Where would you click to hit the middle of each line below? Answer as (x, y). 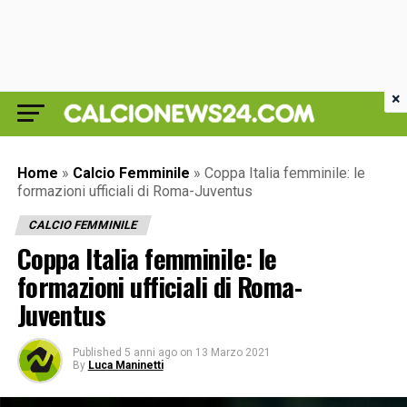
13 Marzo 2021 (233, 352)
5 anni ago (150, 352)
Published (97, 352)
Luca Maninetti (125, 365)
